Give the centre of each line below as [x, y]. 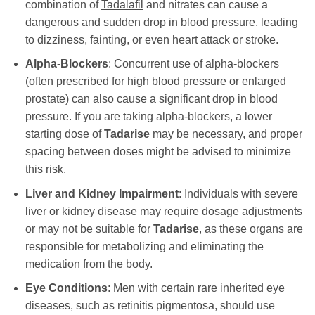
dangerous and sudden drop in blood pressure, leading [161, 22]
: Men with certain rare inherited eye [196, 288]
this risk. [45, 169]
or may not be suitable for [89, 229]
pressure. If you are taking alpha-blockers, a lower [148, 117]
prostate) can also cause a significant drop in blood [151, 99]
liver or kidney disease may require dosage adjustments [163, 211]
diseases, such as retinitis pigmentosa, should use [150, 306]
